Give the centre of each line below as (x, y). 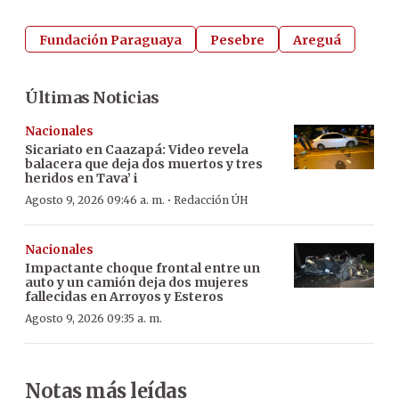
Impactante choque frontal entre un (142, 268)
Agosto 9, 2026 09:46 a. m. (95, 199)
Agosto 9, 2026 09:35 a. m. (94, 318)
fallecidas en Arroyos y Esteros (124, 296)
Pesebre (237, 40)
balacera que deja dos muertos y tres (144, 163)
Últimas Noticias (92, 97)
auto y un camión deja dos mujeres (137, 282)
